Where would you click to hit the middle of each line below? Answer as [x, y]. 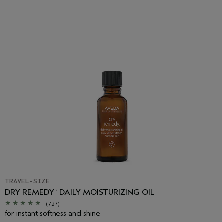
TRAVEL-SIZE [27, 181]
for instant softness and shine [53, 213]
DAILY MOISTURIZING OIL [106, 192]
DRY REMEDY [29, 192]
